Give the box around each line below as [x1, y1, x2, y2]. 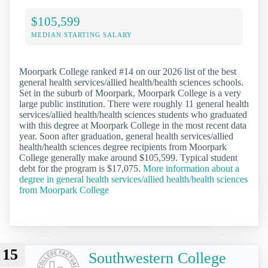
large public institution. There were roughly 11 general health [19, 99, 249, 109]
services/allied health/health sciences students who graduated [19, 109, 247, 120]
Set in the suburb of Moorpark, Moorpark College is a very [19, 88, 241, 99]
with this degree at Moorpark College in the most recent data [19, 120, 246, 131]
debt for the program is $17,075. [19, 163, 143, 174]
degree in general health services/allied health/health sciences [19, 174, 248, 185]
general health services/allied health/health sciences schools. [19, 77, 243, 88]
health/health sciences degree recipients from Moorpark [19, 142, 227, 153]
